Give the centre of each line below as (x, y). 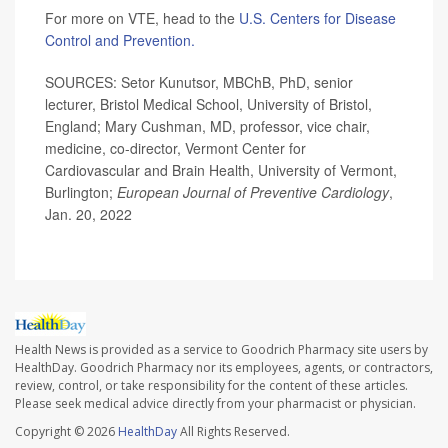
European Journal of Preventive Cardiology (253, 192)
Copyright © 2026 (66, 431)
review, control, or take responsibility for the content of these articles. (211, 385)
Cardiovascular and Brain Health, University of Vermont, (221, 170)
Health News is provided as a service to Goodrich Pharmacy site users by (221, 349)
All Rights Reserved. (233, 431)
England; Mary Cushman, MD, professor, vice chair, (207, 126)
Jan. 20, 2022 (88, 214)
